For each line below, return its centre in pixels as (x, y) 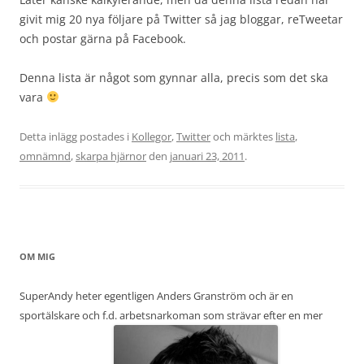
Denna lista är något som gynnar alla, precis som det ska (174, 78)
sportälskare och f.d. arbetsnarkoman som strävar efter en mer (171, 315)
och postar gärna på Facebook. (103, 39)
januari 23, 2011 (207, 156)
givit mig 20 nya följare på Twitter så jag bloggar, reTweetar (181, 19)
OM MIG (37, 256)
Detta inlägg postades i (76, 136)
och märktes (243, 136)
